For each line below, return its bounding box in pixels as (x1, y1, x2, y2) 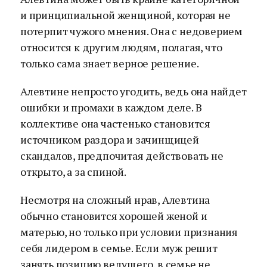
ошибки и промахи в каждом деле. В (20, 100, 202, 114)
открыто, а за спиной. (20, 164, 126, 179)
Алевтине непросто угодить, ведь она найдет (20, 84, 247, 98)
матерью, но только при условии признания (20, 225, 238, 239)
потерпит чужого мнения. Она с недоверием (20, 24, 243, 38)
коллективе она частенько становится (20, 116, 210, 131)
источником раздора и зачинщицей (20, 132, 199, 147)
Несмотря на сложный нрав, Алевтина (20, 193, 210, 207)
